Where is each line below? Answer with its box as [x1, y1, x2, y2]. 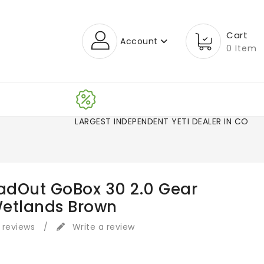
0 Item [226, 42, 257, 55]
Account [120, 35, 158, 48]
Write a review [70, 221, 135, 233]
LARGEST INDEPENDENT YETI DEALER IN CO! [75, 115, 252, 128]
